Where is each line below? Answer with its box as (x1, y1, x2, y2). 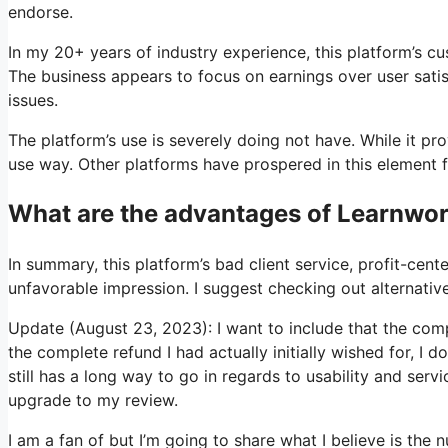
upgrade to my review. (8, 389, 178, 410)
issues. (8, 90, 58, 110)
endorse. (8, 2, 73, 22)
